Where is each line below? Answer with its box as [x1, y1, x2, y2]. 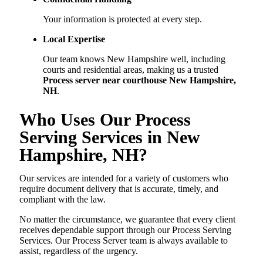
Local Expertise [43, 34, 105, 45]
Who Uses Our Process [19, 110, 191, 130]
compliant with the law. [19, 194, 106, 205]
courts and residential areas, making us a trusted [43, 65, 218, 75]
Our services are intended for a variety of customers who [19, 173, 228, 184]
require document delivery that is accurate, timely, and [19, 184, 218, 194]
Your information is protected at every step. [43, 14, 202, 25]
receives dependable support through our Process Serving [19, 225, 231, 235]
